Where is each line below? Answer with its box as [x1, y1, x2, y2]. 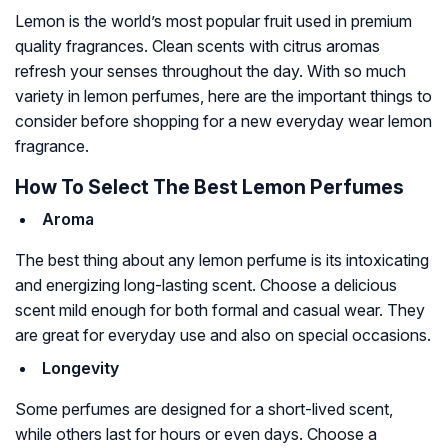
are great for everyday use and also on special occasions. [15, 325, 431, 346]
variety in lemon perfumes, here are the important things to [15, 86, 432, 107]
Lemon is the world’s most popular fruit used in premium [15, 11, 412, 32]
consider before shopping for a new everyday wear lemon [15, 111, 432, 132]
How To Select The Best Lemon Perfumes [15, 175, 404, 200]
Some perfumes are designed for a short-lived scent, [15, 399, 393, 420]
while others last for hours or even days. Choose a [15, 424, 377, 445]
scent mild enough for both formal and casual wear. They [15, 300, 425, 321]
